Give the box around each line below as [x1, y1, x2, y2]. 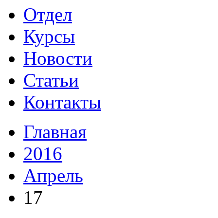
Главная [23, 121, 87, 142]
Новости [23, 48, 92, 69]
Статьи [23, 70, 79, 91]
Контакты [23, 91, 101, 112]
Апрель [23, 165, 83, 186]
